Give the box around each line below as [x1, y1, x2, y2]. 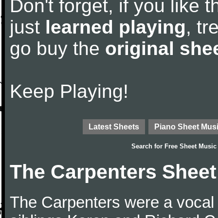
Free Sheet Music [164, 143, 217, 150]
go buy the [10, 38, 105, 59]
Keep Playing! [10, 81, 128, 102]
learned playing [45, 17, 186, 37]
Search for [131, 143, 164, 150]
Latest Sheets [89, 122, 139, 131]
